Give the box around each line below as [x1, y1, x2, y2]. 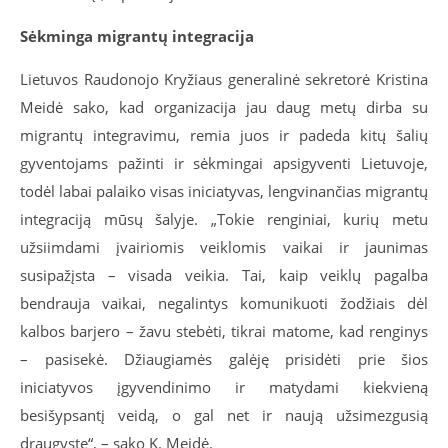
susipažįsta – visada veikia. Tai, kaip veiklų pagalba [20, 265, 428, 286]
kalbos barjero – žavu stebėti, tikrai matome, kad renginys [20, 321, 428, 342]
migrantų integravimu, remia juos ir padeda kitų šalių [20, 125, 428, 146]
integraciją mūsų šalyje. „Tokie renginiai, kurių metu [20, 209, 428, 230]
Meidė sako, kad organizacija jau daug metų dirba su [20, 97, 428, 118]
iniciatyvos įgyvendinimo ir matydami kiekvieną [20, 377, 428, 398]
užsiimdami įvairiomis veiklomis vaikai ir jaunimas [20, 237, 428, 258]
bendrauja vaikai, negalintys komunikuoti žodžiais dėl [20, 293, 428, 314]
